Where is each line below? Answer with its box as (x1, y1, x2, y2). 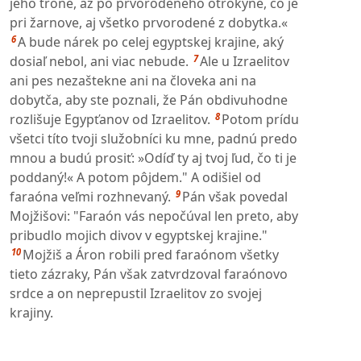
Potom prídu (222, 110, 299, 129)
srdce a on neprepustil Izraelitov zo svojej (10, 284, 262, 303)
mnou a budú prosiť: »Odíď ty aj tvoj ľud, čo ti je (10, 149, 297, 168)
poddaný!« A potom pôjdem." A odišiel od (10, 168, 261, 187)
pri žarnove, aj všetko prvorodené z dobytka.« (10, 14, 288, 32)
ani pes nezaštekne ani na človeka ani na (10, 72, 256, 90)
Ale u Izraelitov (200, 52, 289, 71)
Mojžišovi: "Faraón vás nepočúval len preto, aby (10, 207, 298, 226)
